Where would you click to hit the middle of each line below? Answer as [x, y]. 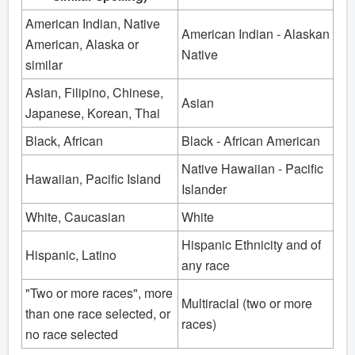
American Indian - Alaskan [256, 34]
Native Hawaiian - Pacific [252, 169]
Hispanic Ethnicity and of [251, 245]
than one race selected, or [98, 314]
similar [44, 65]
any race [206, 265]
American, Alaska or [82, 44]
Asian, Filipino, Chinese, [94, 93]
